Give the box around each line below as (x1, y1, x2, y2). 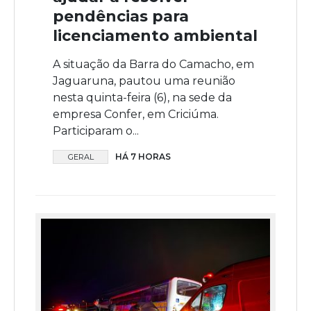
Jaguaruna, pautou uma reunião (53, 74, 235, 87)
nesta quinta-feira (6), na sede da (53, 90, 232, 104)
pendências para (53, 6, 189, 26)
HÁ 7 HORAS (115, 151, 171, 162)
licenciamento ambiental (53, 26, 258, 45)
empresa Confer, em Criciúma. (53, 107, 219, 121)
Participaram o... (53, 124, 139, 137)
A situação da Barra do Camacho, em (53, 57, 254, 71)
